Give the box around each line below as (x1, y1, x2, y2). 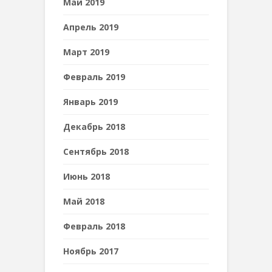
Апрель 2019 (63, 21, 118, 33)
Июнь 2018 (63, 171, 110, 182)
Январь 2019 (63, 96, 118, 107)
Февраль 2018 (63, 220, 125, 232)
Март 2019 (63, 46, 109, 58)
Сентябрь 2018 (63, 146, 129, 157)
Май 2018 (63, 195, 104, 207)
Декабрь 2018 (63, 121, 125, 132)
